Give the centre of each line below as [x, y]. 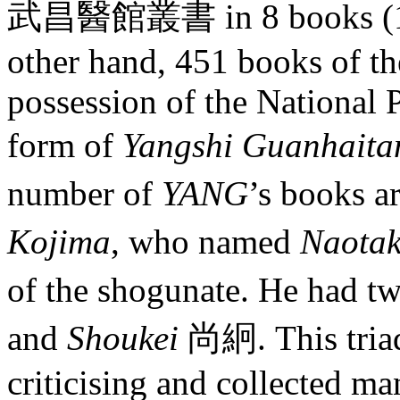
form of [65, 146]
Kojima [59, 242]
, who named [205, 242]
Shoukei [127, 338]
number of [84, 194]
